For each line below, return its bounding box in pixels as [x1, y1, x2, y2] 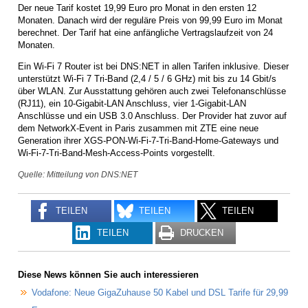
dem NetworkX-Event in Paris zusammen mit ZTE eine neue [18, 122, 258, 133]
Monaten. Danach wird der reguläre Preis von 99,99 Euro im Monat [18, 14, 283, 25]
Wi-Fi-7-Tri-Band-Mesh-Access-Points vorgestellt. [18, 147, 215, 158]
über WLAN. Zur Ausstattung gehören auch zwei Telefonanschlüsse [18, 85, 286, 96]
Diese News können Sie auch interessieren [18, 269, 199, 280]
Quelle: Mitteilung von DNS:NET [18, 169, 137, 179]
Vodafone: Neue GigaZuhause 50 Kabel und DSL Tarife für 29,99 [31, 287, 288, 298]
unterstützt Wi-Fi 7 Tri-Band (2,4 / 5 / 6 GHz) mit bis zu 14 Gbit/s [18, 73, 276, 84]
